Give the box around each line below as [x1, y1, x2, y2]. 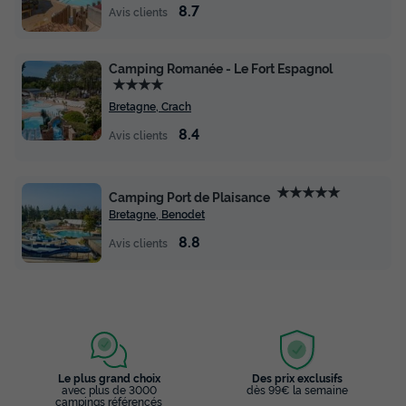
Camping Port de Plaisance [109, 188, 270, 206]
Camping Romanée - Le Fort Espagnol [109, 58, 333, 76]
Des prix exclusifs [252, 369, 343, 385]
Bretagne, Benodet [109, 206, 205, 222]
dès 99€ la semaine [246, 381, 348, 397]
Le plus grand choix [57, 369, 160, 385]
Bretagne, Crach [109, 98, 191, 114]
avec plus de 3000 [61, 381, 157, 397]
